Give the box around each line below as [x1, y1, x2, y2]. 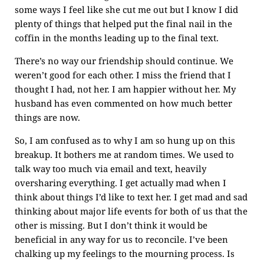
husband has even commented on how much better [15, 97, 232, 109]
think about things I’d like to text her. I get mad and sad [15, 191, 247, 203]
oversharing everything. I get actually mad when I [15, 177, 226, 189]
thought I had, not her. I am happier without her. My [15, 83, 236, 95]
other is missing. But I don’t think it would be [15, 219, 207, 231]
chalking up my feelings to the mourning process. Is [15, 247, 235, 259]
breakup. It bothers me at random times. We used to [15, 148, 234, 160]
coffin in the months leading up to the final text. [15, 32, 219, 44]
